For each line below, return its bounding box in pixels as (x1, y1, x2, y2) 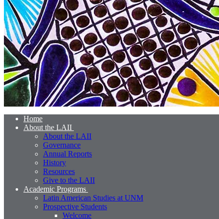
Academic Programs (23, 185, 86, 193)
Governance (43, 141, 81, 149)
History (43, 158, 66, 167)
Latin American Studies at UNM (43, 194, 143, 202)
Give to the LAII (43, 176, 95, 184)
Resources (43, 167, 75, 175)
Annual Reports (43, 150, 92, 158)
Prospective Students (43, 202, 107, 211)
